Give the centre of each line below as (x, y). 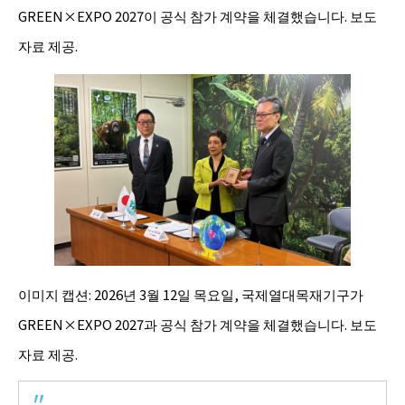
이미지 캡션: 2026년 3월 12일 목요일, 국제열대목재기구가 (191, 294)
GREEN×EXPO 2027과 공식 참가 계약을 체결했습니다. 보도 (198, 324)
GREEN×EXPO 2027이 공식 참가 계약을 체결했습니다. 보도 (198, 16)
